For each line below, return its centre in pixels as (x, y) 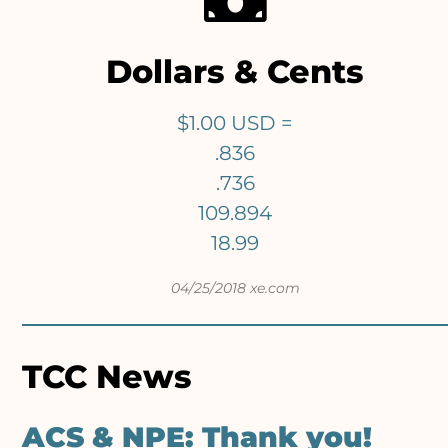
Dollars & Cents (235, 72)
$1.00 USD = (235, 123)
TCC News (107, 377)
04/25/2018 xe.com (235, 288)
